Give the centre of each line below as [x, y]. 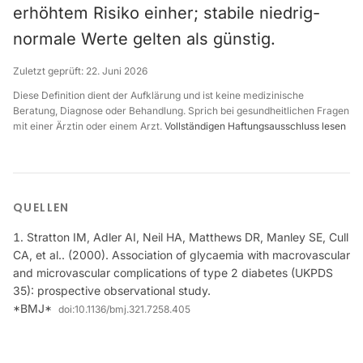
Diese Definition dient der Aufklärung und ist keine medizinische [158, 95]
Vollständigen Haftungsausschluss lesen [255, 126]
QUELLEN [41, 207]
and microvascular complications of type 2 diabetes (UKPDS [173, 273]
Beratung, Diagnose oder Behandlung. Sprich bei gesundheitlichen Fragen [181, 111]
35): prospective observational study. [112, 290]
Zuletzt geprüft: [49, 71]
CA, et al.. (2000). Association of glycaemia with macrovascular [181, 255]
